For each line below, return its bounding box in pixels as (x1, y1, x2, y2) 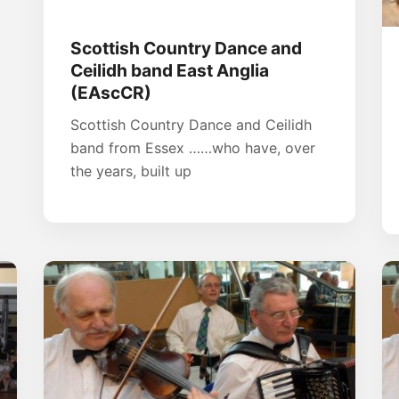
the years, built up (70, 161, 191, 180)
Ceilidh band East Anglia (70, 59, 269, 81)
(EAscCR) (70, 81, 151, 103)
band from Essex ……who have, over (70, 138, 315, 157)
